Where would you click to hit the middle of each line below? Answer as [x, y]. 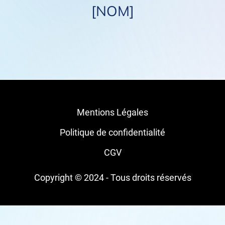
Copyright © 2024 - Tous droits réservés [113, 178]
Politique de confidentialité [113, 132]
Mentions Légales [113, 112]
